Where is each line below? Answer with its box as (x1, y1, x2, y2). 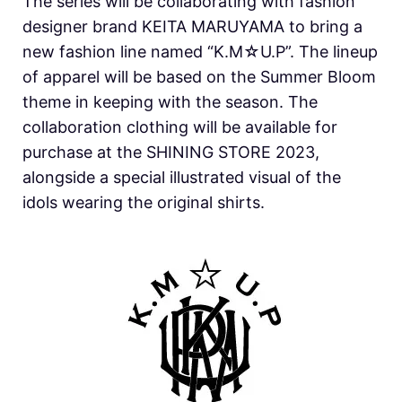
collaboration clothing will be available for (22, 118, 337, 137)
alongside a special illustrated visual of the (22, 168, 341, 188)
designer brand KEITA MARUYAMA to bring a (22, 17, 363, 37)
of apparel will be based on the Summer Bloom (22, 67, 376, 87)
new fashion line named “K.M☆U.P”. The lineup (22, 42, 378, 62)
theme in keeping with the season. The (22, 92, 318, 112)
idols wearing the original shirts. (22, 193, 265, 213)
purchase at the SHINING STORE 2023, (22, 143, 319, 162)
